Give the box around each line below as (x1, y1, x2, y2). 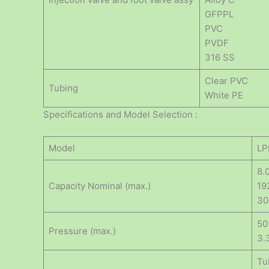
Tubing (48, 82, 78, 94)
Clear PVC (204, 74, 248, 86)
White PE (204, 89, 243, 101)
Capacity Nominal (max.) (48, 180, 151, 192)
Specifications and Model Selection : (43, 108, 198, 120)
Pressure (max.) (48, 225, 116, 237)
